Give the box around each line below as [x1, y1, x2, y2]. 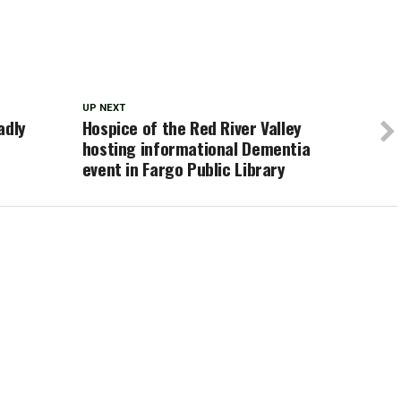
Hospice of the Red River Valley [81, 115, 302, 141]
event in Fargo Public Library [81, 156, 286, 182]
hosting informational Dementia [81, 135, 311, 161]
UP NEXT [81, 102, 125, 114]
